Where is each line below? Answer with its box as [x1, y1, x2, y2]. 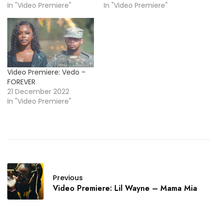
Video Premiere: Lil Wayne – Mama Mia [53, 183, 197, 194]
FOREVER [7, 77, 35, 87]
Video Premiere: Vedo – [7, 67, 86, 77]
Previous [53, 173, 83, 183]
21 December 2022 [7, 87, 69, 97]
